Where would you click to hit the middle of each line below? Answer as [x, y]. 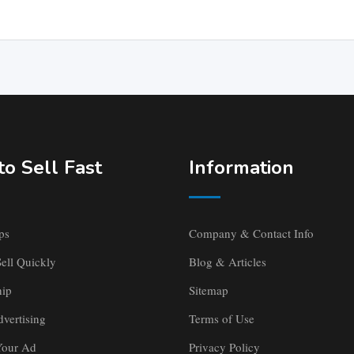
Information [241, 168]
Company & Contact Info [251, 233]
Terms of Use [222, 319]
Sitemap [209, 290]
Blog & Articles [228, 262]
